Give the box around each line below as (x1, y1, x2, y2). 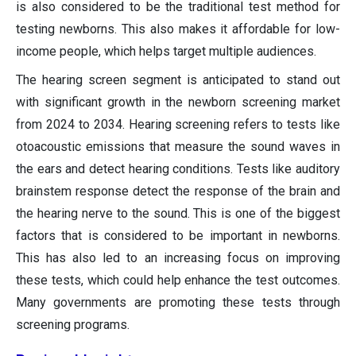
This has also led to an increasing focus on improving (16, 250, 340, 265)
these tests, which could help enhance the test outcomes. (16, 272, 340, 288)
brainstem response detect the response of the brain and (16, 183, 340, 199)
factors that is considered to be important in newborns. (16, 227, 340, 243)
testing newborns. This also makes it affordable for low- (16, 21, 340, 37)
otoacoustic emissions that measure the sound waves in (16, 138, 340, 154)
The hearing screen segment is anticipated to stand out (16, 72, 340, 87)
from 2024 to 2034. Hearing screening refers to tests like (16, 116, 340, 132)
